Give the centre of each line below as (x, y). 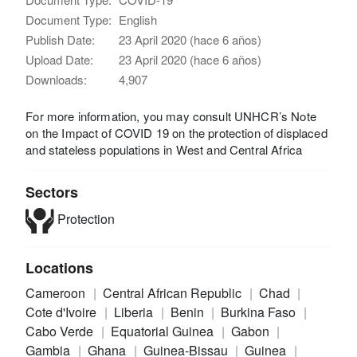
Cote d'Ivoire (63, 312)
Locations (60, 268)
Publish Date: (61, 40)
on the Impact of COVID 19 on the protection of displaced (177, 133)
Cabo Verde (61, 331)
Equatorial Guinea (163, 331)
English (138, 20)
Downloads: (57, 80)
